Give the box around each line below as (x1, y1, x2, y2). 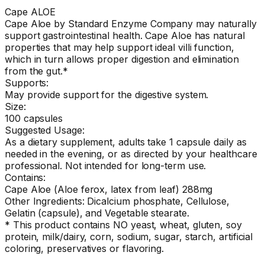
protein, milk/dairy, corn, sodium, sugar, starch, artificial (5, 230, 253, 243)
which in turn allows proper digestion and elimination (5, 53, 239, 65)
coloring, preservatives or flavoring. (5, 242, 164, 254)
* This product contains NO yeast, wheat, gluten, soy (5, 218, 242, 231)
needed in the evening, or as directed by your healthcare (5, 147, 257, 160)
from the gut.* (5, 64, 68, 77)
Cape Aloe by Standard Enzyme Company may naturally (5, 17, 257, 30)
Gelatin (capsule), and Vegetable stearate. (5, 206, 189, 219)
